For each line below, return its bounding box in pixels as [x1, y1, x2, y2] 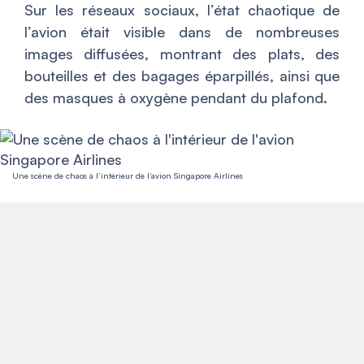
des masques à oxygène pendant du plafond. [24, 89, 327, 106]
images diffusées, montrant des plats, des [24, 45, 340, 63]
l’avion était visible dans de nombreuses [24, 23, 340, 41]
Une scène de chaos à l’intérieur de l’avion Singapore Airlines [12, 171, 243, 180]
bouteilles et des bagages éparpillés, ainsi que [24, 67, 340, 84]
